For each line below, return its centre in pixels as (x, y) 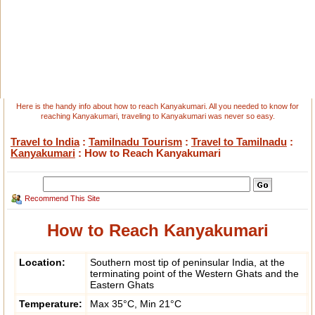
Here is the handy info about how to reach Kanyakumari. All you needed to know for (157, 106)
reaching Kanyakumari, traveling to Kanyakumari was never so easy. (157, 116)
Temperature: (50, 304)
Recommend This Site (63, 198)
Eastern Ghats (122, 285)
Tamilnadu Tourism (135, 142)
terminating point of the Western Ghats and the (194, 274)
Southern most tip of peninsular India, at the (187, 263)
